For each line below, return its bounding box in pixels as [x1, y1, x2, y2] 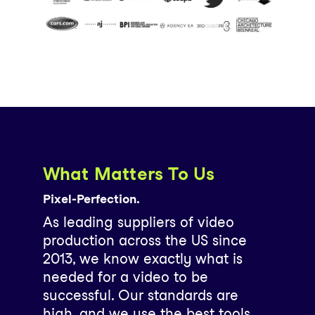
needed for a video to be [42, 268, 208, 285]
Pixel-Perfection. [42, 191, 140, 206]
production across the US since [42, 231, 247, 249]
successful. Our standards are [42, 286, 238, 304]
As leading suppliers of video [42, 213, 234, 231]
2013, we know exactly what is [42, 250, 243, 267]
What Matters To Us [42, 162, 215, 184]
